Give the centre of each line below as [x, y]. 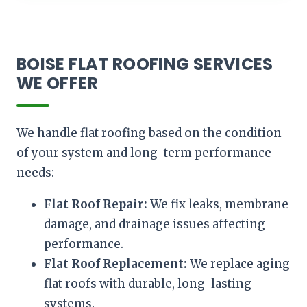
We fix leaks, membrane [218, 204]
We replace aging [238, 263]
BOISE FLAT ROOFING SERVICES [145, 64]
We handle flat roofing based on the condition [149, 133]
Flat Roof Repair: [96, 204]
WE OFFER [57, 83]
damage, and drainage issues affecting [155, 224]
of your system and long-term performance [144, 152]
